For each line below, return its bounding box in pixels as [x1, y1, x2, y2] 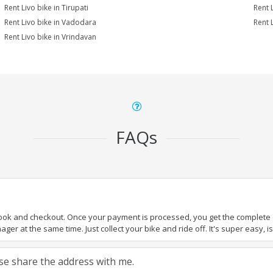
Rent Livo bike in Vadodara [4, 17, 97, 27]
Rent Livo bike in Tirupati [4, 2, 89, 13]
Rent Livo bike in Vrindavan [4, 32, 97, 42]
